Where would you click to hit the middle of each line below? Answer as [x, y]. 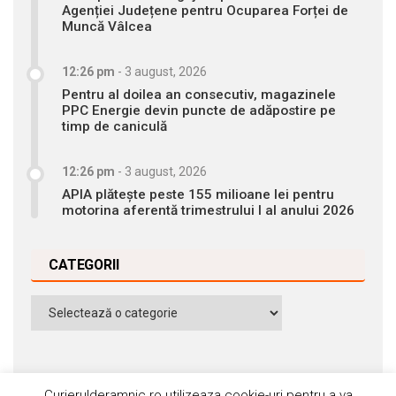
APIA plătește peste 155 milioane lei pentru [198, 195]
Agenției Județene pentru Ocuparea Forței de [205, 11]
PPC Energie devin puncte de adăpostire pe [199, 111]
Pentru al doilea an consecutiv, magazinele [199, 95]
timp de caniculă [114, 127]
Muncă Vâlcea [107, 27]
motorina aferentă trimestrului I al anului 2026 [208, 211]
